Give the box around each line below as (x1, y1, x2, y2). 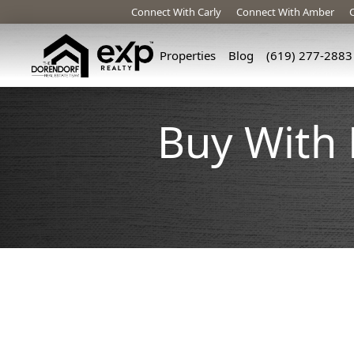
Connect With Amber (236, 5, 335, 19)
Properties (160, 47, 217, 63)
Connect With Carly (131, 5, 222, 19)
